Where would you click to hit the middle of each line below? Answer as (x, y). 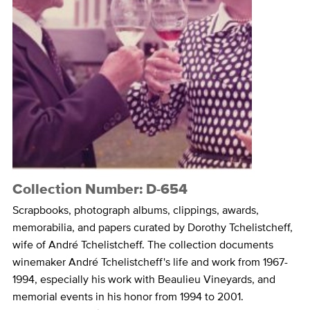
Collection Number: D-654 (100, 189)
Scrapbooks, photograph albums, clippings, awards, (135, 210)
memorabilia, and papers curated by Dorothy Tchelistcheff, (152, 227)
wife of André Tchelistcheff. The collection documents (143, 244)
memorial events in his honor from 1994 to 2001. (128, 296)
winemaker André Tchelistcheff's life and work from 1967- (150, 262)
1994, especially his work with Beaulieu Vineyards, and (144, 279)
